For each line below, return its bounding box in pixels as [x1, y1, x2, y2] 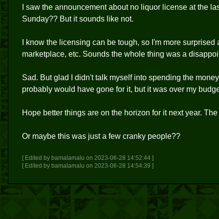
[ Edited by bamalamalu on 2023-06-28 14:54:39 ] [22, 162, 153, 169]
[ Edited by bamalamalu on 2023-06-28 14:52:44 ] [22, 154, 153, 161]
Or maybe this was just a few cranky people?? [22, 132, 180, 140]
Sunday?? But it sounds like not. [22, 15, 133, 23]
